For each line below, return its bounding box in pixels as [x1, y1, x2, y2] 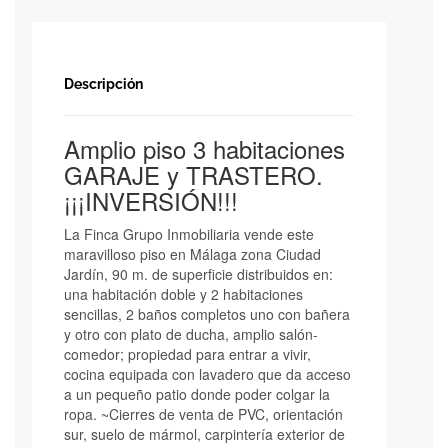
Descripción [64, 75, 143, 92]
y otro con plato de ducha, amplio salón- [64, 323, 318, 344]
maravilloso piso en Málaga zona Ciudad [64, 243, 321, 264]
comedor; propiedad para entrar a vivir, [64, 343, 311, 364]
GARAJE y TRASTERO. [64, 156, 323, 192]
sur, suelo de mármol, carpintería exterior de [64, 423, 345, 444]
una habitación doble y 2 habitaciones [64, 283, 303, 304]
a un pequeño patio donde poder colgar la [64, 383, 330, 404]
